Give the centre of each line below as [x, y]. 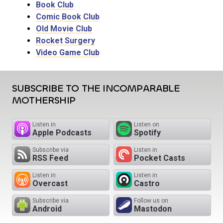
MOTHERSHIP [44, 101]
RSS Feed [50, 158]
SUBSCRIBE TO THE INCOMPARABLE [96, 89]
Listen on [147, 125]
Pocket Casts [160, 158]
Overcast [50, 184]
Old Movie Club [64, 29]
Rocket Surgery [65, 41]
